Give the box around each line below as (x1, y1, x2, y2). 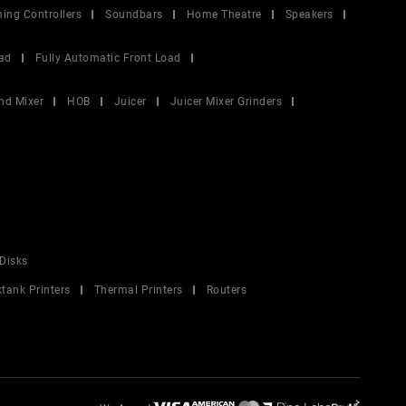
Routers (206, 284, 246, 296)
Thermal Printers (93, 284, 183, 296)
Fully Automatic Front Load (34, 52, 181, 64)
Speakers (285, 8, 333, 21)
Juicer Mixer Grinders (169, 95, 282, 108)
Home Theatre (186, 8, 262, 21)
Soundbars (105, 8, 163, 21)
